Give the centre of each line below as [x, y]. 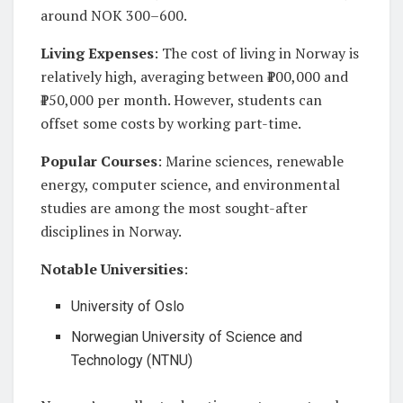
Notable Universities [112, 269]
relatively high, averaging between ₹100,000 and [194, 76]
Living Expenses [97, 53]
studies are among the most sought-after [174, 207]
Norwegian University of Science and [187, 336]
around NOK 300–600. [114, 15]
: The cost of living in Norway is [256, 53]
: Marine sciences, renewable [251, 161]
